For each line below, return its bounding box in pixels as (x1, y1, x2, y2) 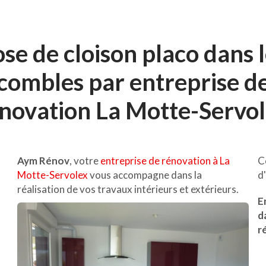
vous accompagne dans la (90, 169, 202, 181)
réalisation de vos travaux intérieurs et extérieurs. (17, 183, 240, 195)
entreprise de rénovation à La (100, 154, 230, 167)
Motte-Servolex (17, 169, 90, 181)
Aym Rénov (17, 154, 69, 167)
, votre (69, 154, 100, 167)
